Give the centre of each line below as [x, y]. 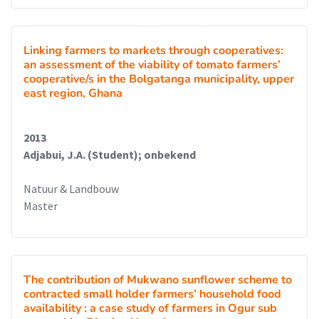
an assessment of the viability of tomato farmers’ [152, 65]
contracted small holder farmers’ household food [152, 294]
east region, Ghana [73, 93]
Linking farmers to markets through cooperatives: [153, 51]
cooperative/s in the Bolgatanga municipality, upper [159, 79]
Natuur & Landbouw [71, 189]
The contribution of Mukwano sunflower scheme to [158, 280]
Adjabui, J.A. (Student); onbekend [110, 155]
